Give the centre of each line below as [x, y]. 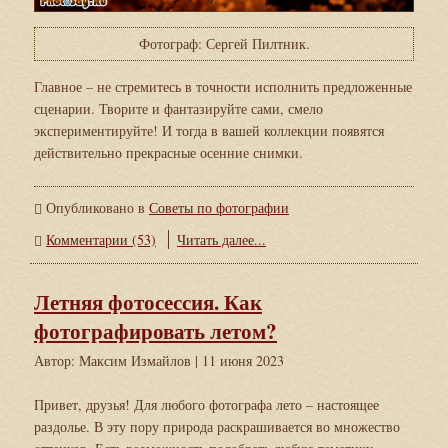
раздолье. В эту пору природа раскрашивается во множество [217, 426]
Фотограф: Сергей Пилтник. [224, 43]
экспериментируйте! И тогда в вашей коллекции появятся [209, 130]
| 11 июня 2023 [239, 360]
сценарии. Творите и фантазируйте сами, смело [178, 108]
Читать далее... [221, 239]
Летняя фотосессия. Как [148, 301]
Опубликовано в [95, 207]
